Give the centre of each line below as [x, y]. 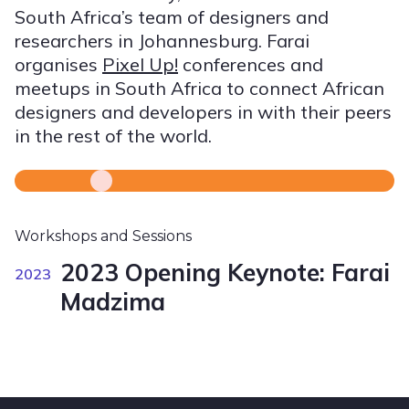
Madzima [113, 301]
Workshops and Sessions [103, 236]
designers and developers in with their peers [203, 111]
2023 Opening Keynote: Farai [225, 272]
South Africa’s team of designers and [172, 16]
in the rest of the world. [113, 135]
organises [58, 64]
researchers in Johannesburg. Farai [162, 40]
